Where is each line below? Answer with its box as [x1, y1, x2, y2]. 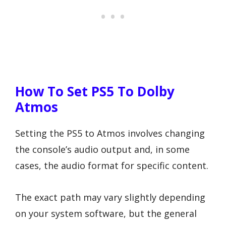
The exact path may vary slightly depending [15, 191, 205, 203]
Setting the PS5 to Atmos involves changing [15, 127, 205, 139]
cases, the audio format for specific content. [15, 159, 208, 172]
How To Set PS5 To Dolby [15, 82, 175, 100]
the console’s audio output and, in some [15, 143, 190, 155]
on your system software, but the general [15, 207, 197, 219]
